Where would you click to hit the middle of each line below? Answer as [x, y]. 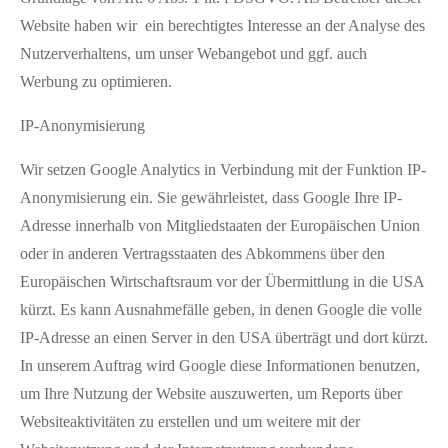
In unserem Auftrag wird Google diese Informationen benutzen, [220, 365]
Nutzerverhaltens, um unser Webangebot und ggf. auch [193, 53]
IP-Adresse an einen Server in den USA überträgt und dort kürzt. [224, 337]
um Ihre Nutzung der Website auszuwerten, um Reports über [211, 393]
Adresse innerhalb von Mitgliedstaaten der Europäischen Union [220, 225]
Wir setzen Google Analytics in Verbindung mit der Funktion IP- [223, 169]
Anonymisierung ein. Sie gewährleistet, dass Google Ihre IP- [211, 197]
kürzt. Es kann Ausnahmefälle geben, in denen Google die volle [221, 309]
